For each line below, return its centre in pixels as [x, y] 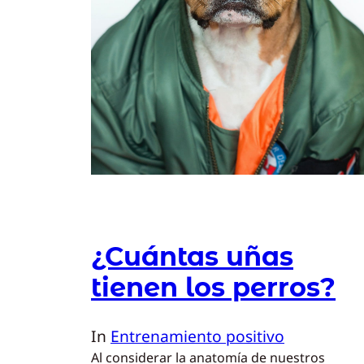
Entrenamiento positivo [197, 336]
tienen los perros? [213, 287]
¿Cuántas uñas [192, 256]
